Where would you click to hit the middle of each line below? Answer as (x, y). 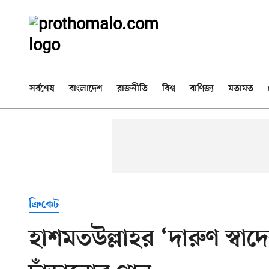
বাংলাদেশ (86, 89)
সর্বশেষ (42, 89)
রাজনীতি (132, 89)
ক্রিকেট (44, 205)
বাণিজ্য (202, 89)
